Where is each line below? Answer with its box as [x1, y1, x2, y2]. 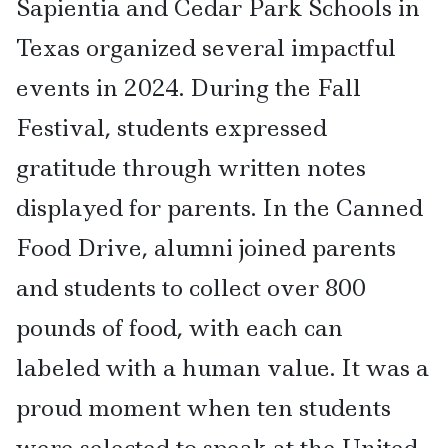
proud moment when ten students [16, 392, 391, 424]
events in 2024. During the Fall [16, 72, 361, 104]
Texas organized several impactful [16, 32, 396, 64]
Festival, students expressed [16, 112, 327, 144]
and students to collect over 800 [16, 272, 366, 304]
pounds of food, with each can [16, 312, 343, 344]
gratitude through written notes [16, 152, 366, 184]
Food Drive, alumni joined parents [16, 232, 396, 264]
